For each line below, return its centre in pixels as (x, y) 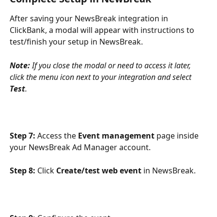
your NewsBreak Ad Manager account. (80, 147)
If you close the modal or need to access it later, (111, 65)
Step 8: (23, 171)
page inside (178, 135)
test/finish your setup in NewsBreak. (77, 42)
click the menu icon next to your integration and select (101, 77)
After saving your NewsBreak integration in (90, 19)
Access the (57, 135)
